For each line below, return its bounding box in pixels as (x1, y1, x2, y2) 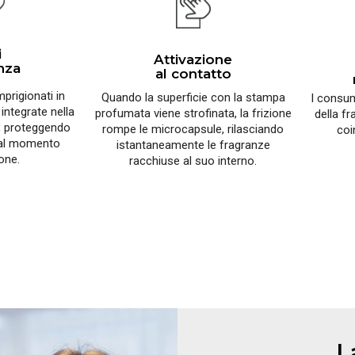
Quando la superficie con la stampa (101, 90, 285, 105)
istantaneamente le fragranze (116, 138, 270, 153)
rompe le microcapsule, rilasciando (102, 122, 284, 137)
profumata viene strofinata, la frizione (94, 106, 292, 121)
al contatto (155, 66, 231, 82)
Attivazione (154, 52, 233, 68)
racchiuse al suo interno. (129, 154, 258, 169)
